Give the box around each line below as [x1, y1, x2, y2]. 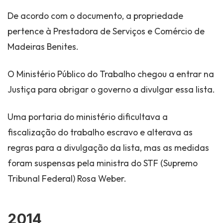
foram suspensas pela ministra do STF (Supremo [7, 157, 198, 169]
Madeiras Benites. [7, 40, 79, 52]
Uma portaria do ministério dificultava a [7, 111, 168, 122]
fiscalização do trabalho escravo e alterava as [7, 126, 193, 138]
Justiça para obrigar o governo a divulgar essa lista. [7, 83, 215, 95]
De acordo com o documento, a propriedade [7, 9, 183, 21]
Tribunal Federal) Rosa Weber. [7, 172, 126, 184]
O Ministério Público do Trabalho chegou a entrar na [7, 68, 214, 80]
